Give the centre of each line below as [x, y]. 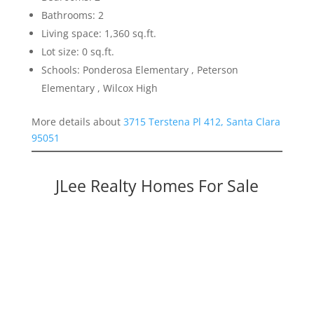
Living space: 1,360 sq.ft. [98, 33]
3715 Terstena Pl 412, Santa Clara [202, 121]
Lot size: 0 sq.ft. [77, 51]
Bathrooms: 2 [72, 15]
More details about [77, 121]
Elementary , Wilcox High [99, 88]
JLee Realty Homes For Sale [157, 185]
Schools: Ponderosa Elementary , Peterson [139, 69]
